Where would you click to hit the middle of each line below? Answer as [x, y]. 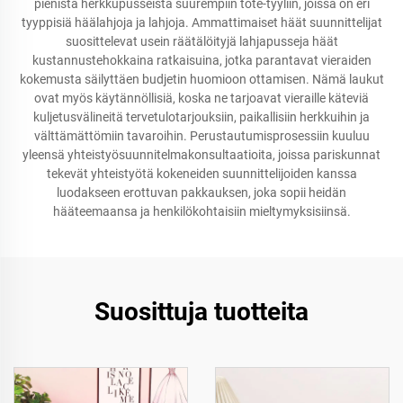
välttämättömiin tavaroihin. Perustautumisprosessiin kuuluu [201, 136]
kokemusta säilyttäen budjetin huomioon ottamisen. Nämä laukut [201, 79]
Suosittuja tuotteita [201, 312]
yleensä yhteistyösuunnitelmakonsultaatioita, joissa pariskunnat [201, 155]
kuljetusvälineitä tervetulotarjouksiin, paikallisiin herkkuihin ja [201, 117]
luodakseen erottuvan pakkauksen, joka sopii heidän [201, 193]
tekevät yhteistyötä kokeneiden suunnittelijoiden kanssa [201, 174]
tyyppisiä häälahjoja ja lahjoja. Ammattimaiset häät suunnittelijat [201, 22]
